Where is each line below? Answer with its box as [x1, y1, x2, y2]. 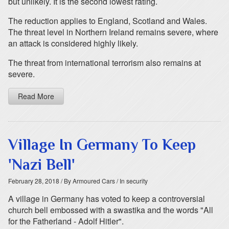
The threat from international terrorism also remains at [8, 57, 201, 68]
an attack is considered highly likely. [8, 37, 138, 49]
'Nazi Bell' [8, 156, 75, 173]
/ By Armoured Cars [59, 176, 115, 185]
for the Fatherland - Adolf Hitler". [8, 215, 124, 227]
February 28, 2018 [8, 176, 59, 185]
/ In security [115, 176, 148, 185]
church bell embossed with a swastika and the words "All [8, 204, 213, 216]
